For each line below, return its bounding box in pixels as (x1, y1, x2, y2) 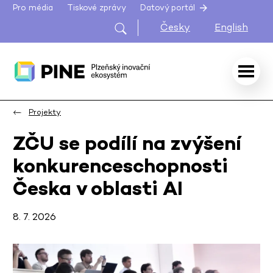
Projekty (29, 107, 61, 117)
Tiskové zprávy (67, 2, 127, 13)
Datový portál (140, 2, 198, 13)
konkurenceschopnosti (13, 154, 228, 178)
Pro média (13, 2, 53, 13)
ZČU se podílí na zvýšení (13, 131, 241, 155)
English (214, 21, 248, 34)
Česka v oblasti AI (13, 176, 183, 200)
